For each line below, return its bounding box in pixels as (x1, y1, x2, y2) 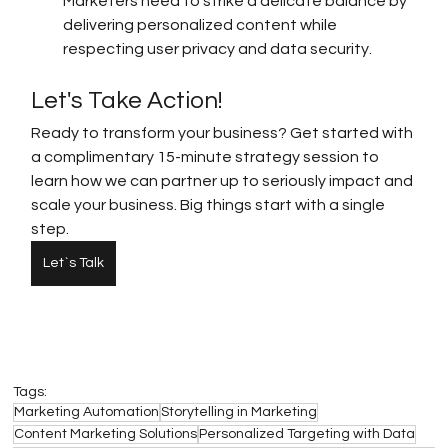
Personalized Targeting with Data (199, 427, 416, 442)
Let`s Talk (43, 256, 105, 271)
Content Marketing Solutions (14, 427, 198, 442)
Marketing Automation (14, 405, 160, 420)
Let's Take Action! (31, 88, 223, 114)
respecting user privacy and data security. (63, 41, 373, 58)
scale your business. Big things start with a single (31, 197, 389, 214)
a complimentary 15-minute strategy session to (31, 149, 383, 166)
